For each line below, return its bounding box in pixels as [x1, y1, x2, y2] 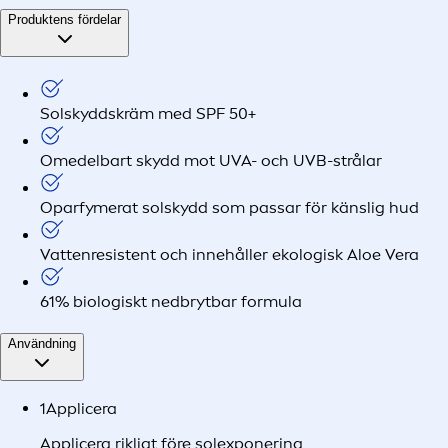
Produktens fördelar [8, 12, 121, 28]
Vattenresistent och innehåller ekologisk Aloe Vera [40, 244, 419, 264]
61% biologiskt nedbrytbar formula [40, 291, 302, 311]
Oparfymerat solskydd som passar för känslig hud [40, 197, 419, 217]
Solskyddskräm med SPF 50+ [40, 103, 256, 123]
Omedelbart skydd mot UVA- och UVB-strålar [40, 150, 382, 170]
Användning [8, 335, 76, 351]
